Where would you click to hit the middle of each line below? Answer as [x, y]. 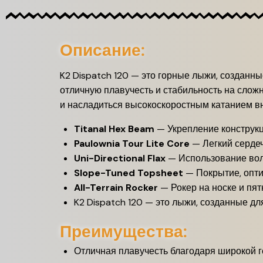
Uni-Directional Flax [120, 158]
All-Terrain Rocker [116, 187]
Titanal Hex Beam [114, 129]
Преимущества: [124, 231]
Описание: [102, 50]
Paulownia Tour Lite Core [132, 143]
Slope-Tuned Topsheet [129, 173]
